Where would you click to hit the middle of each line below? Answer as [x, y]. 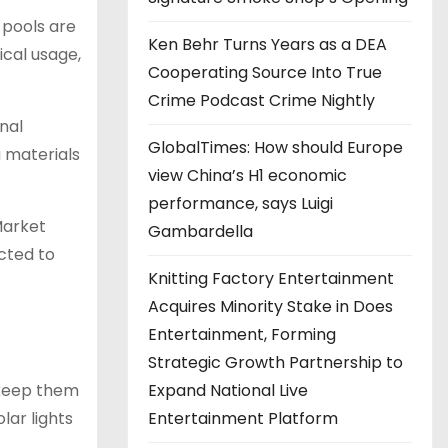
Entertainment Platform [243, 418]
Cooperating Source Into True [265, 72]
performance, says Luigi [240, 203]
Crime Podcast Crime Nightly [261, 100]
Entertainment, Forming [242, 334]
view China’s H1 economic [247, 175]
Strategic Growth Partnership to [275, 362]
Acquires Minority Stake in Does [270, 306]
